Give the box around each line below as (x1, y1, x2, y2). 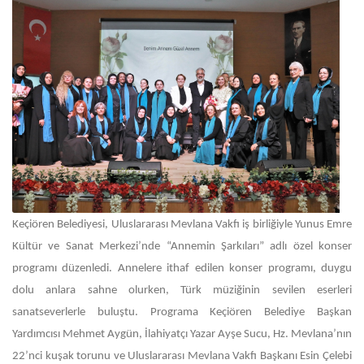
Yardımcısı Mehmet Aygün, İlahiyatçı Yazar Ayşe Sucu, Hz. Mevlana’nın (12, 328, 352, 340)
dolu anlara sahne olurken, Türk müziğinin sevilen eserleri (12, 284, 352, 297)
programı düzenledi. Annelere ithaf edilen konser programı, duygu (12, 262, 352, 275)
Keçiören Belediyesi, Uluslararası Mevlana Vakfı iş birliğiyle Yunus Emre (12, 219, 352, 231)
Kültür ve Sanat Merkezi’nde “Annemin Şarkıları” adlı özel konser (12, 240, 352, 253)
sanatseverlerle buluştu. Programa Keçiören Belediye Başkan (12, 306, 352, 318)
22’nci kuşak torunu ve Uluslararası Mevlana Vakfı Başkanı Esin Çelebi (12, 350, 352, 362)
